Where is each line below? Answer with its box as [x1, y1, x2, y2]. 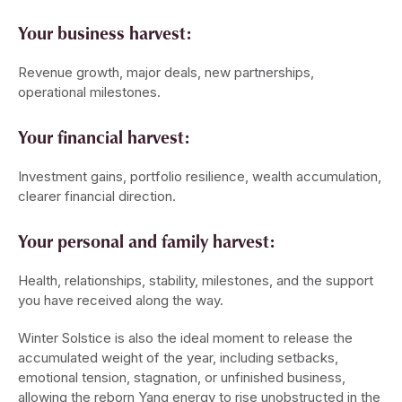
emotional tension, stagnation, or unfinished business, [18, 369, 345, 387]
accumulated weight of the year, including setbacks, [18, 349, 338, 367]
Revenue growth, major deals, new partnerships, [18, 64, 314, 82]
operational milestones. [18, 83, 161, 101]
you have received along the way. [18, 292, 223, 310]
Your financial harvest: [18, 124, 189, 150]
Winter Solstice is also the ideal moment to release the [18, 329, 353, 347]
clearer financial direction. [18, 188, 176, 205]
